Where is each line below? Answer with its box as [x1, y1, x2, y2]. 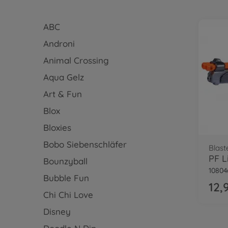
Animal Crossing [43, 55, 109, 66]
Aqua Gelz [43, 72, 84, 82]
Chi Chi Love [43, 189, 93, 200]
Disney [43, 206, 71, 217]
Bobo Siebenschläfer [43, 139, 127, 150]
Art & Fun [43, 89, 82, 99]
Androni [43, 38, 75, 49]
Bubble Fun [43, 173, 89, 183]
